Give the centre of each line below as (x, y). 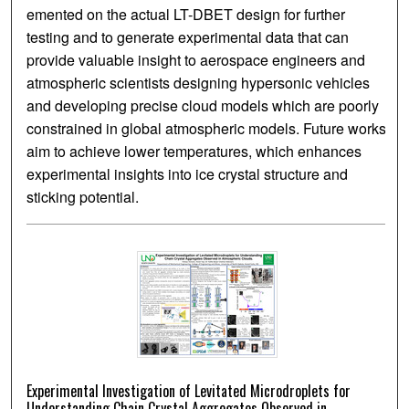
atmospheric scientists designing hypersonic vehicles (199, 83)
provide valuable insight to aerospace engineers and (196, 60)
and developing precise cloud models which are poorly (203, 106)
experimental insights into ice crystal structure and (188, 174)
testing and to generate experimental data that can (188, 37)
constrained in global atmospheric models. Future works (207, 129)
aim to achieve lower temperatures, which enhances (194, 152)
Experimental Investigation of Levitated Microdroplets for (189, 391)
